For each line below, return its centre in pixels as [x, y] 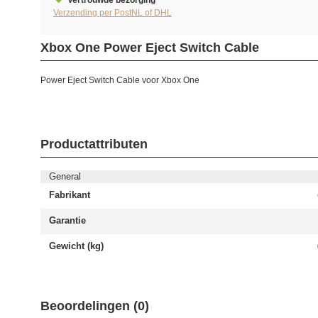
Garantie [67, 220]
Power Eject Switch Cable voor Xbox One [120, 80]
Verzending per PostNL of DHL [113, 13]
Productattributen [94, 144]
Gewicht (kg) [76, 246]
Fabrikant [70, 195]
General [65, 176]
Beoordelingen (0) [95, 306]
